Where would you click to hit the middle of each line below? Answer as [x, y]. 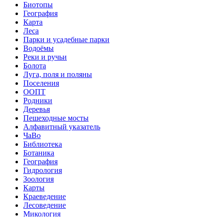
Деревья [37, 109]
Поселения [41, 83]
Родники [38, 100]
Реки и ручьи [45, 57]
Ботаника [39, 153]
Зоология [39, 179]
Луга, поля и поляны [58, 74]
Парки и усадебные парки [66, 39]
